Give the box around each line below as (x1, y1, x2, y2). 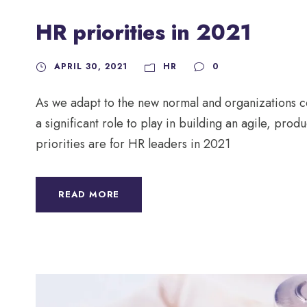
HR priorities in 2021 (36, 17, 251, 49)
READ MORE (58, 188, 120, 201)
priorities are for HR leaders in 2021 (36, 135, 230, 153)
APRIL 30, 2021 (54, 60, 127, 73)
